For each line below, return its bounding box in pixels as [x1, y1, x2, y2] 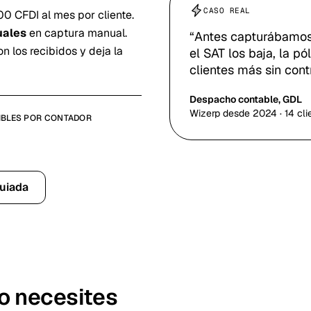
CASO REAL [203, 5, 251, 15]
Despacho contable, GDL [190, 92, 302, 106]
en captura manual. [26, 26, 127, 40]
